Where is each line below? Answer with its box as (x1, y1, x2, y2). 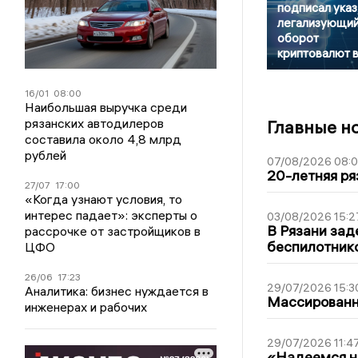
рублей (25, 147, 67, 164)
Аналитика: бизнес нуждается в (25, 283, 209, 300)
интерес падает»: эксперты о (25, 207, 198, 224)
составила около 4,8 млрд (25, 131, 182, 148)
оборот (276, 30, 319, 46)
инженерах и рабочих (25, 299, 148, 316)
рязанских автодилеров (25, 115, 165, 132)
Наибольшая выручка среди (25, 99, 188, 116)
